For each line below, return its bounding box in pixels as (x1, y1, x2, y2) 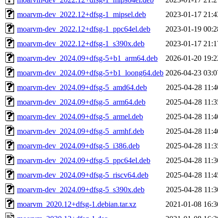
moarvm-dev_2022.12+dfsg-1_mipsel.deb (17, 10, 146, 18)
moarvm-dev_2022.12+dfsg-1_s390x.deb (17, 39, 145, 48)
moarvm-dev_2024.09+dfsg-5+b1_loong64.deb (17, 68, 163, 77)
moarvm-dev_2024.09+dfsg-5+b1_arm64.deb (17, 54, 158, 62)
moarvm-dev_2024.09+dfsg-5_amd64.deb (17, 83, 147, 91)
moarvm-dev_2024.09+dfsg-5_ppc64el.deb (17, 156, 150, 164)
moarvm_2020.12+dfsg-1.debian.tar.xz (17, 200, 136, 208)
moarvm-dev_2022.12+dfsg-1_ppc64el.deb (17, 24, 150, 33)
